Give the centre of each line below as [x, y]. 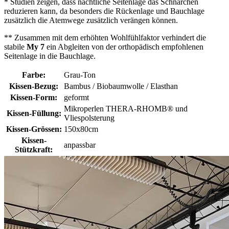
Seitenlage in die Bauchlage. [50, 56]
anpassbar [80, 145]
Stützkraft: [34, 150]
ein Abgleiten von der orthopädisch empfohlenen [125, 47]
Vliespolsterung [89, 118]
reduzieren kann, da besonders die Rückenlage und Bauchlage [104, 11]
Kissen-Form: [34, 98]
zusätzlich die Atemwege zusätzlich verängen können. [91, 20]
